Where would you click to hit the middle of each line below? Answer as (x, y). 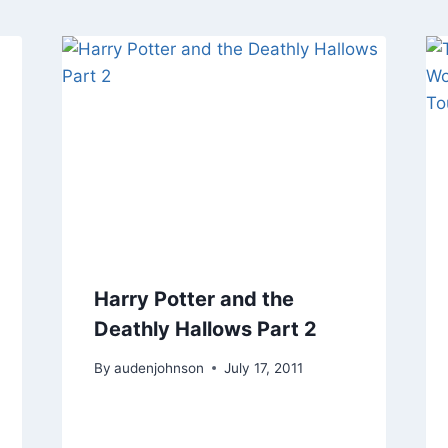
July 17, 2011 (263, 367)
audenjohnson (158, 367)
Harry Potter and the (193, 298)
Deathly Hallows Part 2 (205, 328)
